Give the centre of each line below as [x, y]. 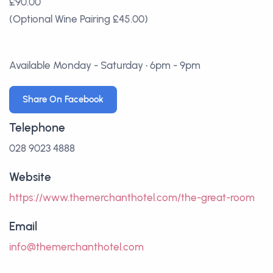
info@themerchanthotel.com [76, 246]
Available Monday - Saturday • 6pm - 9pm [105, 65]
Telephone [37, 127]
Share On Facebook [63, 99]
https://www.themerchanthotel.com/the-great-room [132, 197]
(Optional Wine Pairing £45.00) [79, 19]
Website [30, 177]
